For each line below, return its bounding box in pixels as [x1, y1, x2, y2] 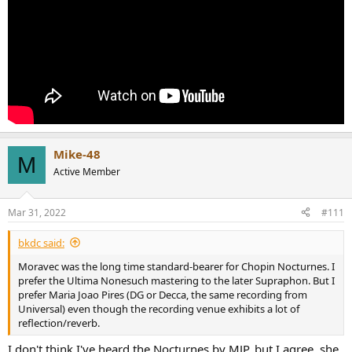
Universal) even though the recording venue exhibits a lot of [18, 301, 299, 316]
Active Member [53, 165, 120, 179]
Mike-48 [53, 146, 101, 163]
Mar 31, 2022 [8, 205, 66, 219]
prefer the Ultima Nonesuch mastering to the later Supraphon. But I [18, 273, 335, 288]
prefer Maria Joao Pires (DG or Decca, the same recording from [18, 287, 307, 302]
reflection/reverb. [18, 315, 100, 330]
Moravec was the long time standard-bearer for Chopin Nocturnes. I [18, 258, 335, 273]
